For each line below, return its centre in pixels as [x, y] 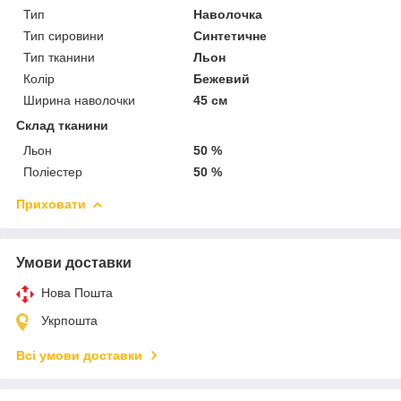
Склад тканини [62, 125]
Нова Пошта [77, 292]
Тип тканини [59, 57]
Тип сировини [64, 35]
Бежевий [222, 78]
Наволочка [228, 14]
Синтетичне [230, 35]
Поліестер [53, 171]
